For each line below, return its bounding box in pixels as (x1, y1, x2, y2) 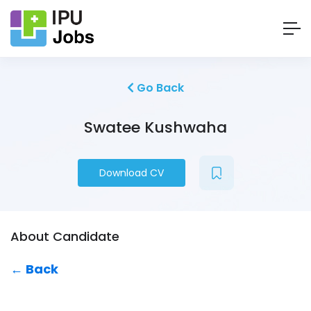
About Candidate (10, 228, 119, 246)
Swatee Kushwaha (84, 117, 227, 139)
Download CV (99, 166, 164, 180)
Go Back (134, 80, 184, 96)
